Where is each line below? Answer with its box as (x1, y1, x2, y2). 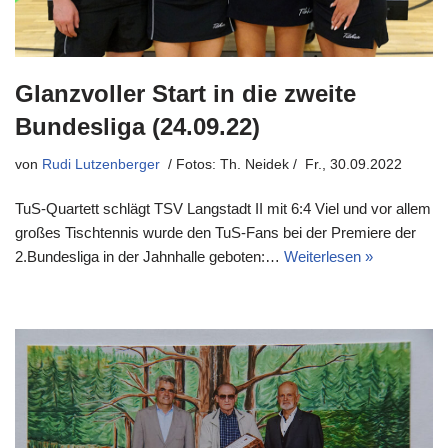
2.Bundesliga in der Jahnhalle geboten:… (15, 248, 284, 266)
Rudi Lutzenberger (42, 157, 160, 173)
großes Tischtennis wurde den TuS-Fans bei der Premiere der (15, 224, 416, 242)
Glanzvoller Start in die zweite (15, 80, 356, 108)
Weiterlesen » (284, 248, 373, 266)
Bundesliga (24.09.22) (15, 113, 260, 141)
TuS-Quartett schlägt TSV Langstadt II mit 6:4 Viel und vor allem (15, 200, 431, 218)
